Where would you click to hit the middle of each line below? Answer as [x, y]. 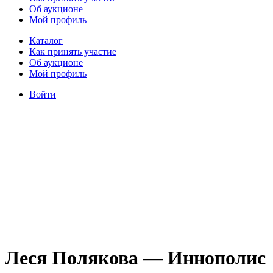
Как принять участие [73, 51]
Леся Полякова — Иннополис [135, 258]
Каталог [46, 40]
